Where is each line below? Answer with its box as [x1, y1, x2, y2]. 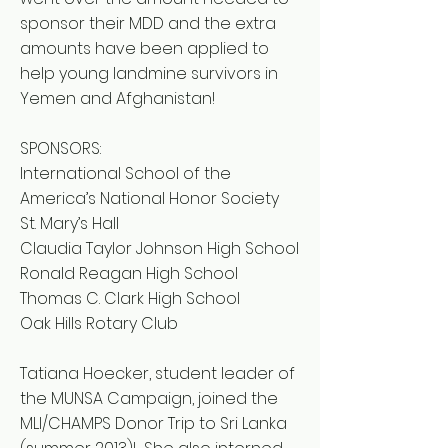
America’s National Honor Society [20, 187, 279, 210]
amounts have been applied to [20, 37, 269, 60]
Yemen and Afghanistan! [20, 87, 215, 110]
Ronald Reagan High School [20, 262, 238, 285]
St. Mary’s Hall [20, 212, 119, 235]
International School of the [20, 162, 231, 185]
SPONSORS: [20, 137, 105, 160]
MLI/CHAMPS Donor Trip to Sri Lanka [20, 412, 287, 435]
